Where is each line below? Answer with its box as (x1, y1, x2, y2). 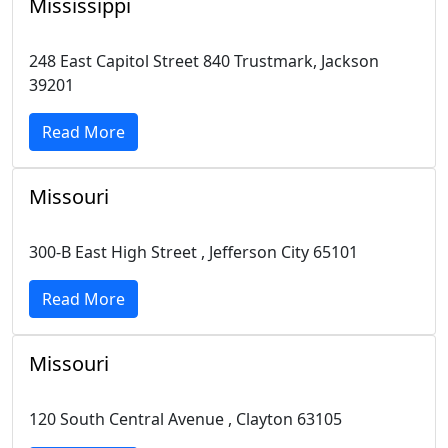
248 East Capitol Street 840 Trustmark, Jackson (29, 50, 379, 72)
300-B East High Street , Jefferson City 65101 (29, 241, 358, 263)
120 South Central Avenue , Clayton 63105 (29, 408, 342, 430)
